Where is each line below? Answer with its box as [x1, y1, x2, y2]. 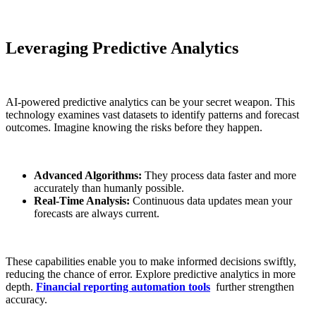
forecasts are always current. [34, 207, 159, 219]
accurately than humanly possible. [34, 181, 184, 194]
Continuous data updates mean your [130, 194, 292, 207]
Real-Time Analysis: [34, 194, 130, 207]
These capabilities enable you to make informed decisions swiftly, [6, 255, 296, 267]
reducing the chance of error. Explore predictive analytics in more [6, 267, 296, 280]
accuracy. [6, 293, 47, 305]
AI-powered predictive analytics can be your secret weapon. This [6, 95, 295, 108]
